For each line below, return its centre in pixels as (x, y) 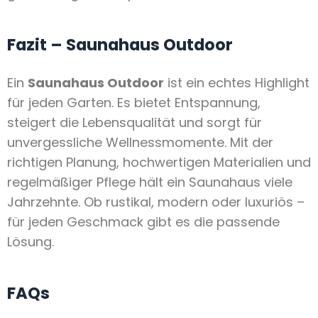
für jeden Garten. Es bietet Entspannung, (134, 103)
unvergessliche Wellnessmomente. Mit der (140, 143)
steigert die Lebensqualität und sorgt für (135, 123)
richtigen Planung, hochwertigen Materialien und (159, 163)
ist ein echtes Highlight (237, 83)
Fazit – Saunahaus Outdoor (120, 44)
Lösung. (31, 242)
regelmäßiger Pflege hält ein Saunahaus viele (150, 182)
